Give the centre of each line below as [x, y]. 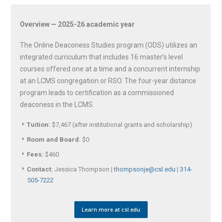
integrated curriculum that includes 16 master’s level [101, 57]
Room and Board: [54, 140]
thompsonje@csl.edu [145, 169]
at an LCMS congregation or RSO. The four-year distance [108, 81]
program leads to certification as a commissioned [97, 93]
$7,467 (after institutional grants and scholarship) [121, 125]
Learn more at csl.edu [111, 210]
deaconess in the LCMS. [57, 105]
